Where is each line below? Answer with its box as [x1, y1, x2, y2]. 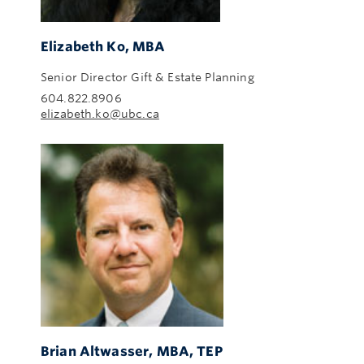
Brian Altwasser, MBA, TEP [41, 343, 223, 359]
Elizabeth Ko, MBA [41, 38, 166, 54]
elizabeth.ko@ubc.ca [41, 107, 159, 120]
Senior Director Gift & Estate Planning [41, 70, 254, 84]
